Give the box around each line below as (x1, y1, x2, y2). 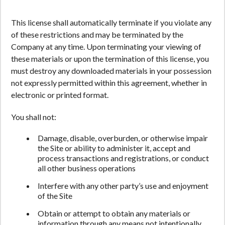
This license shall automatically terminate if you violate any (11, 18, 211, 27)
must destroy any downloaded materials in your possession (11, 66, 211, 75)
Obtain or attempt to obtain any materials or (38, 208, 190, 218)
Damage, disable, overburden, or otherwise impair (38, 133, 208, 143)
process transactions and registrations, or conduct (38, 153, 209, 163)
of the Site (38, 191, 72, 200)
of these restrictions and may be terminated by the (11, 30, 183, 39)
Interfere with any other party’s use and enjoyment (38, 181, 208, 190)
